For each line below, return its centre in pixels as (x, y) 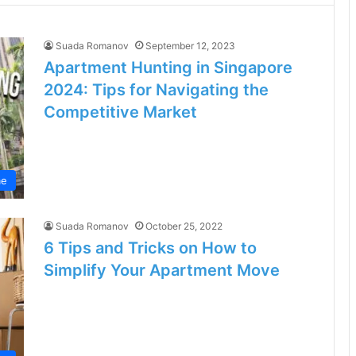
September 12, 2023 (190, 46)
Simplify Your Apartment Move (162, 271)
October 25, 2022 (184, 226)
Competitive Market (120, 112)
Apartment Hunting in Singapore (168, 68)
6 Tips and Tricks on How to (150, 248)
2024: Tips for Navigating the (156, 90)
